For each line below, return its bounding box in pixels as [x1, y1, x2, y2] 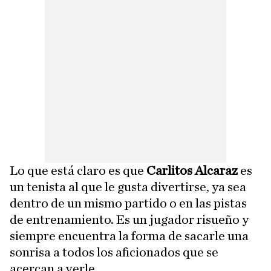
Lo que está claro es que [10, 163, 146, 177]
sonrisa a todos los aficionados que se [10, 245, 218, 259]
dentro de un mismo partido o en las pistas [10, 196, 247, 210]
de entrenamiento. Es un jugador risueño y [10, 212, 249, 226]
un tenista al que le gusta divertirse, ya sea [10, 180, 246, 194]
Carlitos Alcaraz [146, 163, 240, 177]
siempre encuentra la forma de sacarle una [10, 229, 249, 243]
